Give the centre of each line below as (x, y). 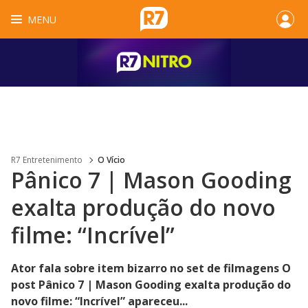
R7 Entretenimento (47, 160)
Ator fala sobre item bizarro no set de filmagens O (151, 268)
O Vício (111, 160)
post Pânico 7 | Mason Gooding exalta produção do (151, 285)
